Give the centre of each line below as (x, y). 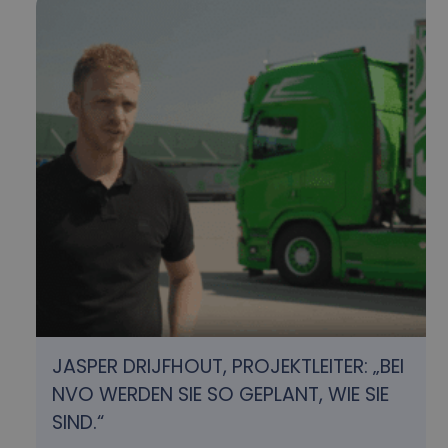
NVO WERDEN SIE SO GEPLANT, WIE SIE (221, 394)
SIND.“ (78, 422)
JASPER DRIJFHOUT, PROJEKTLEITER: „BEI (228, 366)
